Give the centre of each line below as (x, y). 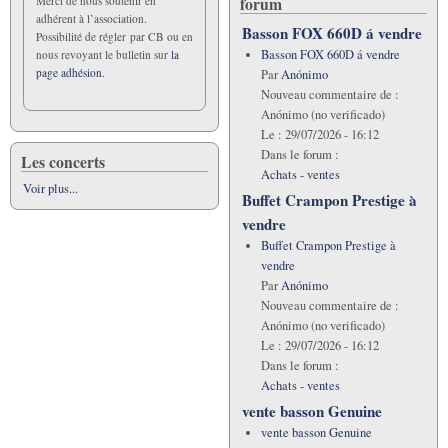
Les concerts (63, 161)
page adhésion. (70, 72)
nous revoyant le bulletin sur (103, 54)
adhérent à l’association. (91, 18)
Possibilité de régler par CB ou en (114, 36)
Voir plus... (50, 188)
